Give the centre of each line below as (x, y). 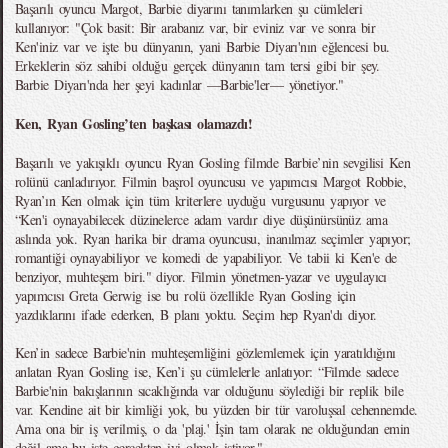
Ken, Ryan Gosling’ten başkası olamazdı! (134, 123)
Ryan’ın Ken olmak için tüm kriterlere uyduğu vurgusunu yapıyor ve (200, 200)
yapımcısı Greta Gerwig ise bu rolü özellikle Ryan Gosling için (185, 295)
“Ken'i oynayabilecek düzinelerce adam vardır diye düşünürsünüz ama (201, 219)
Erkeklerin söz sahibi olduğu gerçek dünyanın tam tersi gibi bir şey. (197, 65)
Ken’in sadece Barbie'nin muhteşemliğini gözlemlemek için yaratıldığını (205, 352)
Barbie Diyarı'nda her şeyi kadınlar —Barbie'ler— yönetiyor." (179, 84)
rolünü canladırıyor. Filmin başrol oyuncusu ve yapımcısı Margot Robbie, (211, 181)
